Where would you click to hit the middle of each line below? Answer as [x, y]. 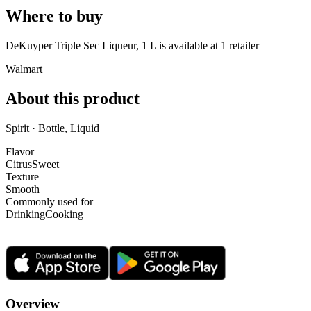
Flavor [20, 151]
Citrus [19, 164]
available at [193, 46]
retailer [243, 46]
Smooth [23, 189]
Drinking [25, 214]
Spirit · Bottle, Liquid [52, 128]
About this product [73, 99]
